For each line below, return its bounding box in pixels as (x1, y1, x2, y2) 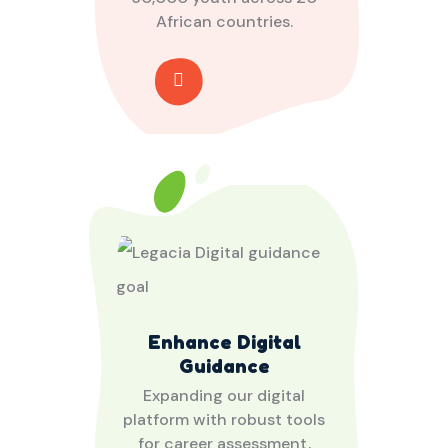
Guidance (178, 353, 270, 378)
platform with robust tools (123, 408, 325, 430)
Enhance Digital (147, 329, 301, 354)
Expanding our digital (143, 384, 305, 406)
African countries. (155, 10, 293, 32)
